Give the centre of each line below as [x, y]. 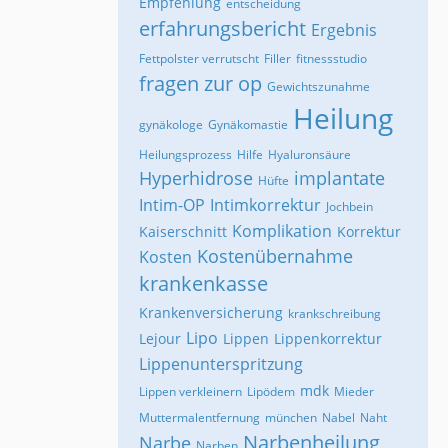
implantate [339, 177]
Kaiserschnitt [183, 231]
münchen [291, 417]
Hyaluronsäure [309, 154]
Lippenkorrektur [328, 338]
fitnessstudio [331, 58]
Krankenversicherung [211, 312]
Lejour [160, 338]
